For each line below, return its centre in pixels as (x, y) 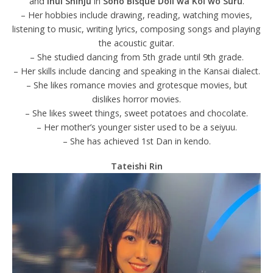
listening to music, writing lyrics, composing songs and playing (136, 29)
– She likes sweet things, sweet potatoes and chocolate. (136, 113)
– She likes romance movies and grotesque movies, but (136, 85)
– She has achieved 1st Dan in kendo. (136, 141)
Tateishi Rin (136, 166)
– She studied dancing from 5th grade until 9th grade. (136, 57)
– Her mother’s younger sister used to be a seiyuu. (136, 127)
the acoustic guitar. (136, 43)
